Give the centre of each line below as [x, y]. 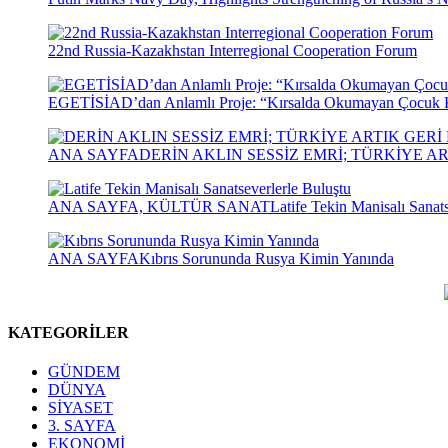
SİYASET [80, 407]
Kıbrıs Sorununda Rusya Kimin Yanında [266, 259]
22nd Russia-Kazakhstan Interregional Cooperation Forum [232, 51]
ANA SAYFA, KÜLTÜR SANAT [159, 207]
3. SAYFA [82, 425]
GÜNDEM [84, 371]
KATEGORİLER [68, 332]
